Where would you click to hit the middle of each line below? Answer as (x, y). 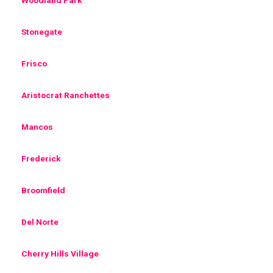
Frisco (34, 63)
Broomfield (43, 190)
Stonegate (42, 31)
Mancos (37, 126)
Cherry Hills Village (60, 253)
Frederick (41, 158)
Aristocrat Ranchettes (66, 95)
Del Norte (40, 222)
